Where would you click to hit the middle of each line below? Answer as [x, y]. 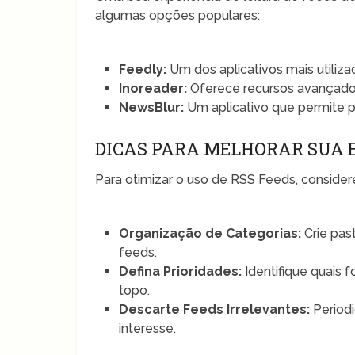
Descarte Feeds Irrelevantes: [215, 310]
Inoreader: [153, 88]
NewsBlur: [152, 107]
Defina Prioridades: [181, 272]
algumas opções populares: [178, 15]
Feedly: [143, 69]
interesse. [148, 329]
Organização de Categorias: [210, 234]
